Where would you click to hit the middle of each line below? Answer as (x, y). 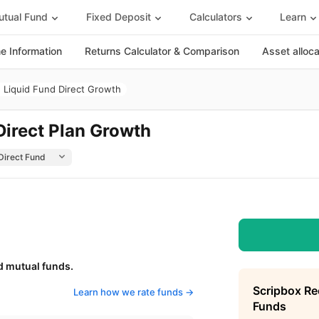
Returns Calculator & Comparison (162, 51)
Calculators (215, 16)
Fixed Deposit (118, 16)
